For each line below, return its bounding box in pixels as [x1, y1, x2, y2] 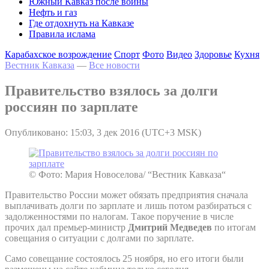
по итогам [212, 222, 256, 232]
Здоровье [195, 49, 232, 59]
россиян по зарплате [5, 98, 138, 115]
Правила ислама [29, 29, 95, 39]
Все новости [89, 60, 140, 70]
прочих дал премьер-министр [5, 222, 128, 232]
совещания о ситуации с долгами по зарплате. [5, 232, 194, 243]
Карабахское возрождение [5, 49, 112, 59]
